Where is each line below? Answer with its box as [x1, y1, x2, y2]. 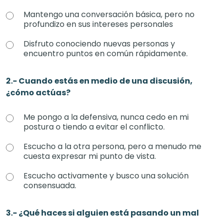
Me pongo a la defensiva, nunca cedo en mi [23, 111, 189, 123]
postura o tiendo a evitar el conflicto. [23, 121, 165, 132]
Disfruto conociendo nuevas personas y [23, 38, 175, 49]
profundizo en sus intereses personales [23, 19, 173, 30]
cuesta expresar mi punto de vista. [23, 151, 156, 162]
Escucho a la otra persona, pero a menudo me [23, 141, 201, 152]
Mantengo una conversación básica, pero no [23, 9, 195, 20]
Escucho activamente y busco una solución [23, 170, 189, 181]
